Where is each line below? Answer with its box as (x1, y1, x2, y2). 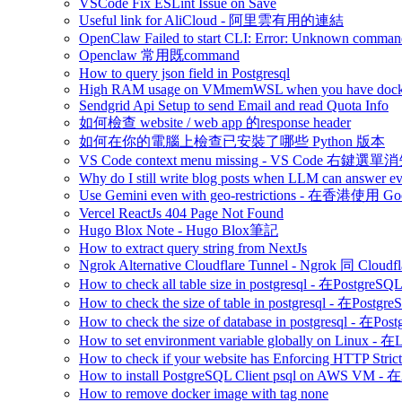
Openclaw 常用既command (79, 48, 240, 63)
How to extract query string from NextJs (79, 240, 307, 256)
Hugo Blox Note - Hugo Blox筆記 (79, 223, 278, 238)
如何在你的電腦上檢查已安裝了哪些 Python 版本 (79, 134, 385, 149)
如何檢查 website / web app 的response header (79, 115, 351, 130)
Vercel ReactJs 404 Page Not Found (79, 205, 284, 221)
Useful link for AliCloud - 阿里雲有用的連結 (79, 13, 344, 28)
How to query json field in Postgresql (79, 66, 290, 81)
